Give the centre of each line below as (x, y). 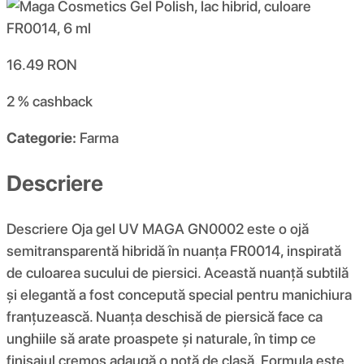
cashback (63, 102)
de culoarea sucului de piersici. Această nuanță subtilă (178, 272)
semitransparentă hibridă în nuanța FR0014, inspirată (174, 250)
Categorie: (41, 138)
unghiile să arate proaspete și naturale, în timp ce (161, 338)
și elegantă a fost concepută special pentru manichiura (179, 294)
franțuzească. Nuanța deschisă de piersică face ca (165, 316)
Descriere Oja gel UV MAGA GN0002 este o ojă (158, 228)
